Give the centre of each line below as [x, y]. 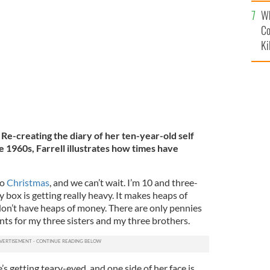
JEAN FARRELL [138, 18]
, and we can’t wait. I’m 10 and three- [123, 183]
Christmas [28, 183]
